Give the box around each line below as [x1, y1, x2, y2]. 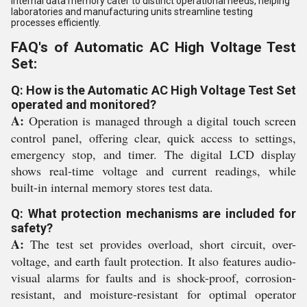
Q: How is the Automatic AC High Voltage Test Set [11, 83, 296, 97]
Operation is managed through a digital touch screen [24, 112, 296, 129]
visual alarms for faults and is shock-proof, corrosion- [11, 269, 296, 286]
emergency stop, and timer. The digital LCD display [11, 146, 296, 162]
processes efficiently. [11, 17, 101, 28]
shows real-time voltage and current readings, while [11, 162, 296, 179]
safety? [11, 221, 53, 235]
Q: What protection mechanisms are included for [11, 206, 296, 221]
